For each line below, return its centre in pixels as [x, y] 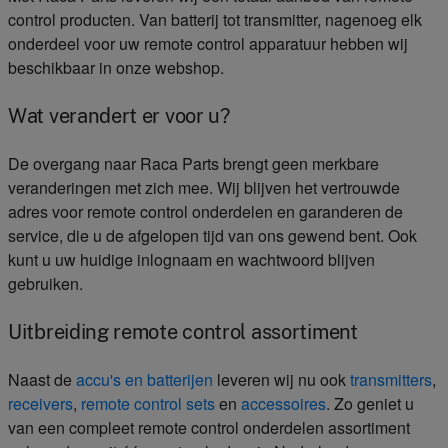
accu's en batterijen [144, 379]
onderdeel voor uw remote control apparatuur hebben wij [208, 43]
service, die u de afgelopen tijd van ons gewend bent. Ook [212, 235]
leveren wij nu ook [281, 379]
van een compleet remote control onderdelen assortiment [209, 427]
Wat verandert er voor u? [119, 115]
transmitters [391, 379]
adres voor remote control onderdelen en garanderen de [205, 211]
